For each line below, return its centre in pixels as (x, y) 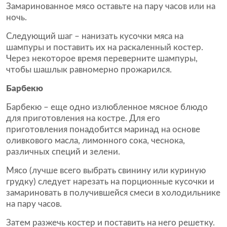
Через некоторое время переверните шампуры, (102, 59)
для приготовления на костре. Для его (83, 118)
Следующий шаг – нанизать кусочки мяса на (95, 36)
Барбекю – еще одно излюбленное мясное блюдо (107, 107)
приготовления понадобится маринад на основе (103, 129)
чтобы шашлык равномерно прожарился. (89, 70)
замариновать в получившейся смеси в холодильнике (113, 193)
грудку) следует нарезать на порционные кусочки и (110, 182)
